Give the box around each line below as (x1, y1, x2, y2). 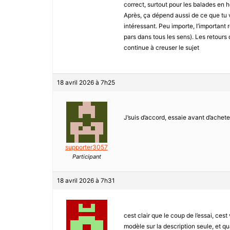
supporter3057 (65, 143, 108, 151)
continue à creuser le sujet (124, 44, 199, 52)
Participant (72, 153, 101, 161)
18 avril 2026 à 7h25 (57, 79, 115, 87)
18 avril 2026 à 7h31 (57, 177, 115, 185)
